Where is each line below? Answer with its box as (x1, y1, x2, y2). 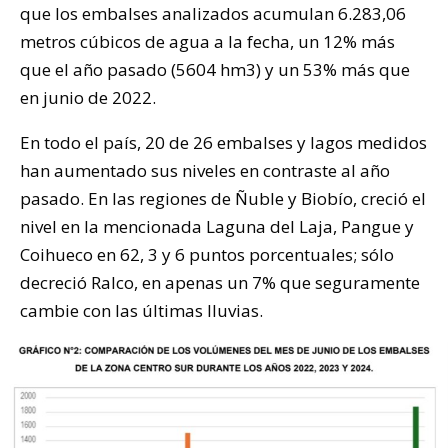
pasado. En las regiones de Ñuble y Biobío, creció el (20, 186, 426, 210)
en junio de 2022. (20, 85, 156, 109)
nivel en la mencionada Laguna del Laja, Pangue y (20, 214, 414, 238)
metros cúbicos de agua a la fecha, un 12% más (20, 29, 395, 53)
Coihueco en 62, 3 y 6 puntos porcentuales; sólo (20, 242, 394, 266)
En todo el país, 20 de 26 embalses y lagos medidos (20, 130, 427, 154)
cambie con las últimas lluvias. (20, 298, 263, 322)
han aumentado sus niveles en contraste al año (20, 158, 390, 182)
